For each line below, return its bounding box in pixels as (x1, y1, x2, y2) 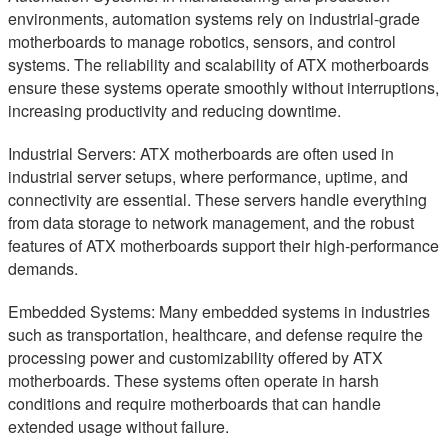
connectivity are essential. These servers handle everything (8, 188, 427, 212)
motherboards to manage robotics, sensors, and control (8, 30, 396, 54)
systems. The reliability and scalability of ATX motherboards (8, 53, 429, 77)
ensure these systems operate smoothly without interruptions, (8, 76, 439, 100)
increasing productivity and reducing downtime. (8, 99, 341, 123)
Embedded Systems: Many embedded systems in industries (8, 300, 430, 324)
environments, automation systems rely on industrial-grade (8, 7, 420, 31)
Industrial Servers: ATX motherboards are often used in (8, 142, 394, 166)
